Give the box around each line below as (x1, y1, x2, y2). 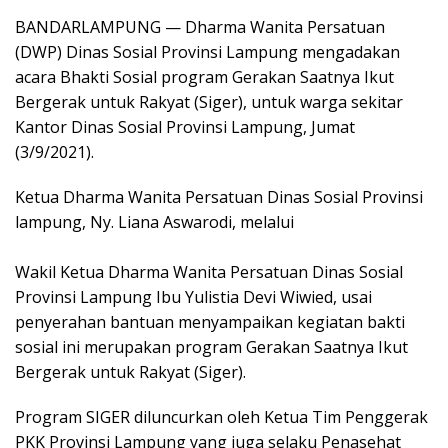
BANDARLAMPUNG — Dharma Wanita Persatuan (15, 16, 385, 38)
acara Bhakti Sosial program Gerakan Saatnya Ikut (15, 66, 394, 88)
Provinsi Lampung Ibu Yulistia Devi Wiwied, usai (15, 286, 372, 308)
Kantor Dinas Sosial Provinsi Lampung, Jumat (15, 116, 355, 138)
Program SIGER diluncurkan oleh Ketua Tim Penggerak (15, 406, 428, 428)
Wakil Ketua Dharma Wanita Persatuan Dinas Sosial (15, 261, 403, 283)
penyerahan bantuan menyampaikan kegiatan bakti (15, 311, 405, 333)
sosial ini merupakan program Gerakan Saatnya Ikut (15, 336, 408, 358)
